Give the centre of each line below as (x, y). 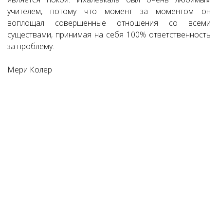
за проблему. (31, 46)
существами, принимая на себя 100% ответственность (109, 35)
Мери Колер (30, 70)
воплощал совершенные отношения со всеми (109, 23)
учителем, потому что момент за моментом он (109, 11)
